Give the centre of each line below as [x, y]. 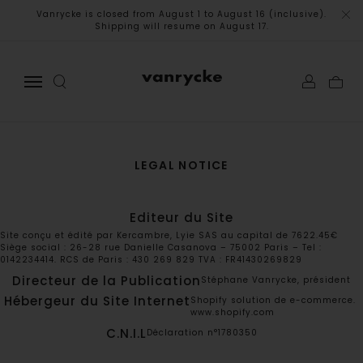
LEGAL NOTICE [181, 165]
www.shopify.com [233, 312]
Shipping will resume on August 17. [181, 26]
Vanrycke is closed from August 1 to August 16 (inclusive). [181, 14]
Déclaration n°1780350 [202, 333]
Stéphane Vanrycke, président [276, 280]
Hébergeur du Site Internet [97, 301]
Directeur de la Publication [107, 281]
